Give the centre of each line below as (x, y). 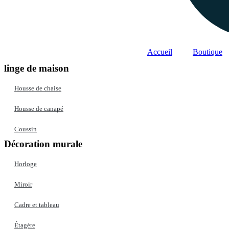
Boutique (208, 52)
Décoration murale (43, 144)
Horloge (26, 164)
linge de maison (37, 68)
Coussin (26, 129)
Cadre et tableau (37, 204)
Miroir (23, 184)
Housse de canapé (39, 108)
